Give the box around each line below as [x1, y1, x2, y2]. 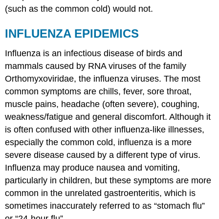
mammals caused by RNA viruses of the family [5, 61, 187, 71]
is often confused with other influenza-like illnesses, [5, 125, 205, 135]
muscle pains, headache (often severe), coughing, [5, 99, 200, 109]
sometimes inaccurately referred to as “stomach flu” [5, 201, 205, 211]
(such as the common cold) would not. [5, 4, 153, 14]
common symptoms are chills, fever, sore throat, [5, 87, 192, 97]
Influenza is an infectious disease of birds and [5, 48, 183, 59]
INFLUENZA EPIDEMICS [5, 27, 139, 41]
